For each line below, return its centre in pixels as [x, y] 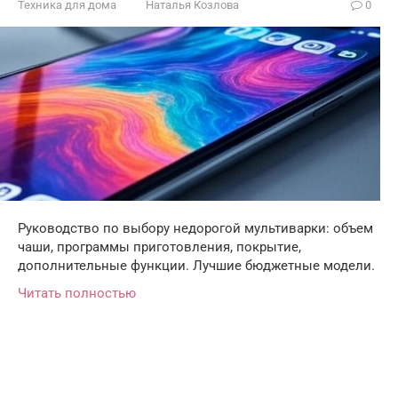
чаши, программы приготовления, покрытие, [159, 247]
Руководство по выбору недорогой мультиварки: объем [195, 229]
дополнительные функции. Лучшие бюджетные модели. [196, 266]
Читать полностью [77, 294]
